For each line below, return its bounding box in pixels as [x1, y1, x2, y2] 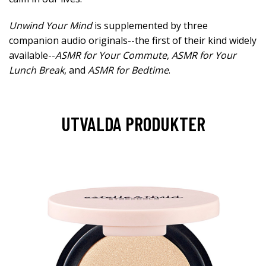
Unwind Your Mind [9, 19, 92, 32]
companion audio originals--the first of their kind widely [9, 34, 256, 47]
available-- [9, 49, 55, 62]
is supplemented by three [92, 19, 208, 32]
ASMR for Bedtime [88, 64, 169, 77]
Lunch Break [9, 64, 64, 77]
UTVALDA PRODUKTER [61, 112, 205, 135]
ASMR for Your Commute [55, 49, 167, 62]
